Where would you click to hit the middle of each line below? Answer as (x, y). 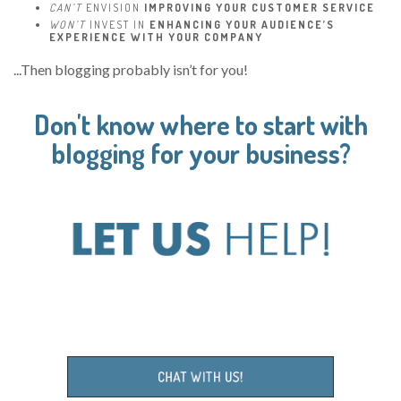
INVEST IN (118, 24)
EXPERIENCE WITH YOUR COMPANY (156, 37)
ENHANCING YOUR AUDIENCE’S (242, 24)
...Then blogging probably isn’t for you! (131, 69)
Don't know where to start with (200, 124)
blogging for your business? (200, 153)
